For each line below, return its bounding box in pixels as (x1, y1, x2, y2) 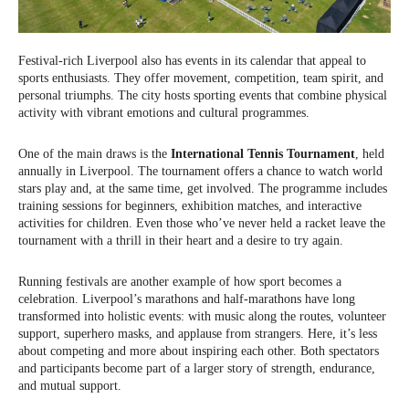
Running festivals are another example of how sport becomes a (18, 275, 341, 289)
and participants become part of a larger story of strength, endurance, (18, 362, 375, 376)
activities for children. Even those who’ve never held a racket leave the (18, 216, 385, 231)
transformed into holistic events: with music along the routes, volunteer (18, 309, 386, 324)
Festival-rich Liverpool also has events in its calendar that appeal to (18, 54, 366, 68)
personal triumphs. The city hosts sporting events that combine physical (18, 89, 387, 103)
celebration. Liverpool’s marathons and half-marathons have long (18, 292, 355, 307)
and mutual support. (18, 379, 121, 393)
